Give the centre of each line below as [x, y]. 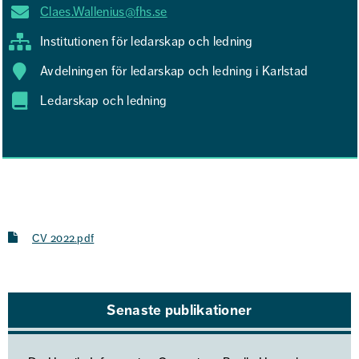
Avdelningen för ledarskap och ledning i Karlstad [174, 71]
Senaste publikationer [179, 310]
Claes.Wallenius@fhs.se [104, 12]
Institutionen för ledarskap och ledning [147, 42]
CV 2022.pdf [63, 238]
